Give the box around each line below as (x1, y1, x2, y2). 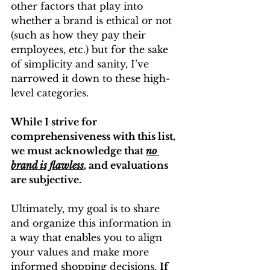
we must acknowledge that (11, 145, 146, 157)
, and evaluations (84, 159, 171, 171)
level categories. (11, 87, 92, 99)
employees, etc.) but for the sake (11, 43, 171, 55)
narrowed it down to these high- (11, 72, 170, 84)
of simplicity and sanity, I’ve (11, 58, 152, 70)
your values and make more (11, 246, 152, 258)
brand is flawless (11, 159, 84, 171)
